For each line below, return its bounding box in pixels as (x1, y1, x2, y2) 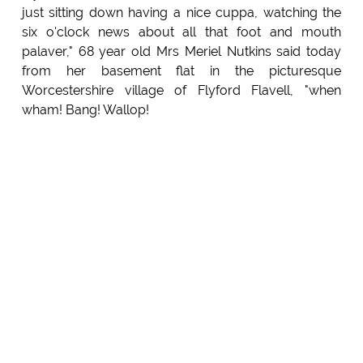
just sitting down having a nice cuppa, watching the (21, 5, 342, 21)
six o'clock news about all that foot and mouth (21, 24, 342, 41)
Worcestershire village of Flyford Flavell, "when (21, 83, 342, 99)
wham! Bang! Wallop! (21, 102, 149, 118)
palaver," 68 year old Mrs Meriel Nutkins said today (21, 44, 342, 60)
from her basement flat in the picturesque (21, 63, 342, 79)
